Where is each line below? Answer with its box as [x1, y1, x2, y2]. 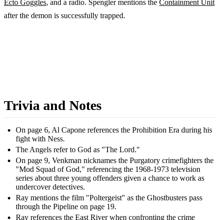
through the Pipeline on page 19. [16, 202, 116, 211]
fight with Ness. [16, 134, 65, 143]
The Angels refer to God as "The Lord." [16, 145, 140, 154]
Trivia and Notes [4, 97, 102, 113]
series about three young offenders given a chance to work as [16, 173, 204, 182]
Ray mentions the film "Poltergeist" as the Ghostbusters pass [16, 193, 202, 202]
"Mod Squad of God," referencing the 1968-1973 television [16, 165, 200, 173]
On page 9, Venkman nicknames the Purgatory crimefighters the [16, 156, 214, 165]
